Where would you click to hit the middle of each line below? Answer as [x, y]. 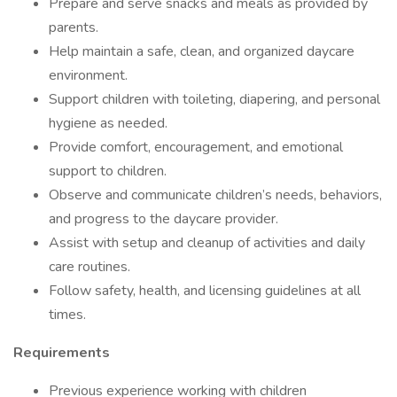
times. [67, 315]
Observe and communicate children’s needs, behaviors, [215, 195]
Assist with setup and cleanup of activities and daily [207, 243]
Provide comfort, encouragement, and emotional [196, 147]
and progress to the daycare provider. [163, 219]
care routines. [90, 267]
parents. [74, 27]
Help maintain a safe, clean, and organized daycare [202, 51]
